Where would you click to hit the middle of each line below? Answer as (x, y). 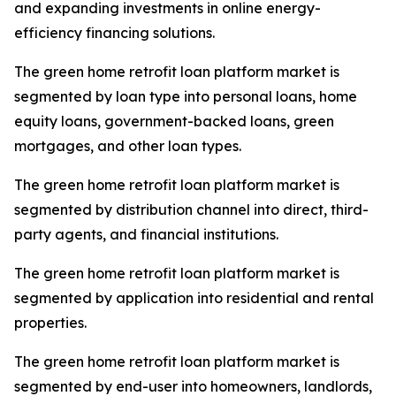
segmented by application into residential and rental (194, 298)
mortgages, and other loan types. (128, 146)
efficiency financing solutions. (114, 33)
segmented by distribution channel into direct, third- (191, 210)
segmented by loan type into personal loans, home (186, 97)
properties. (50, 323)
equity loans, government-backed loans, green (174, 122)
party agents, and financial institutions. (146, 235)
